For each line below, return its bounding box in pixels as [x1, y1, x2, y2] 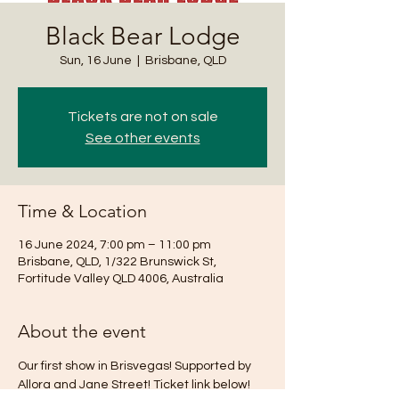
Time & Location [18, 200, 147, 222]
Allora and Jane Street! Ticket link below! [18, 379, 250, 391]
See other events [85, 131, 200, 145]
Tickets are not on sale [67, 110, 218, 124]
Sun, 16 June [59, 54, 132, 67]
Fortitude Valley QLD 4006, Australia [18, 273, 224, 285]
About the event [18, 321, 146, 342]
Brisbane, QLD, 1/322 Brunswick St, [18, 256, 216, 268]
